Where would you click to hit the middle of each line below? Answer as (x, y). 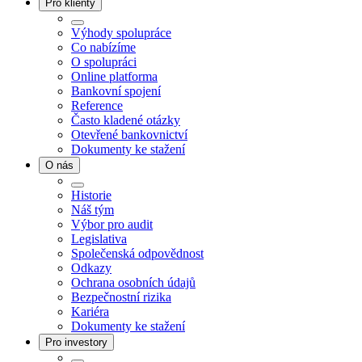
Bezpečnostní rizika (121, 297)
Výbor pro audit (112, 224)
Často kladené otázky (126, 120)
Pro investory (76, 342)
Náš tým (93, 209)
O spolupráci (104, 61)
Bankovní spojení (116, 90)
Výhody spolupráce (121, 32)
